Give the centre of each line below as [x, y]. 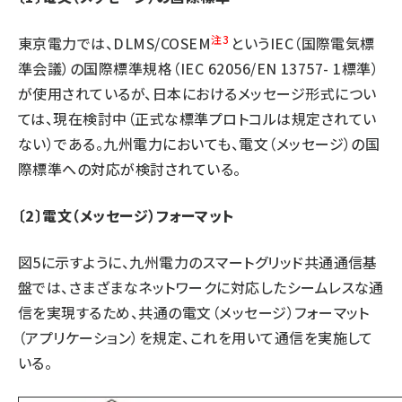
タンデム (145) [111, 32]
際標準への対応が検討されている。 [130, 169]
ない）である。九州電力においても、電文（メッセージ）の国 [199, 144]
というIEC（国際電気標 [303, 43]
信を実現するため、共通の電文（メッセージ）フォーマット [194, 312]
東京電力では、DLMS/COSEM [115, 43]
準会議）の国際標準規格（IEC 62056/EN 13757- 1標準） [199, 68]
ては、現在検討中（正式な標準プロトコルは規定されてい [197, 118]
